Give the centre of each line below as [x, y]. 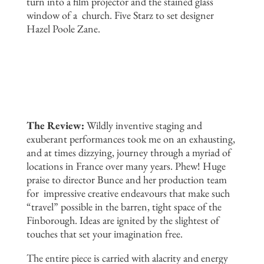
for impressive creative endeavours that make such [128, 193]
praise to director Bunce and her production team [126, 179]
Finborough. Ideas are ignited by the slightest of [123, 220]
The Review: [56, 125]
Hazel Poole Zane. [63, 28]
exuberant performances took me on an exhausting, [131, 138]
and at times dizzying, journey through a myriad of [128, 152]
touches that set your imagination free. [104, 233]
